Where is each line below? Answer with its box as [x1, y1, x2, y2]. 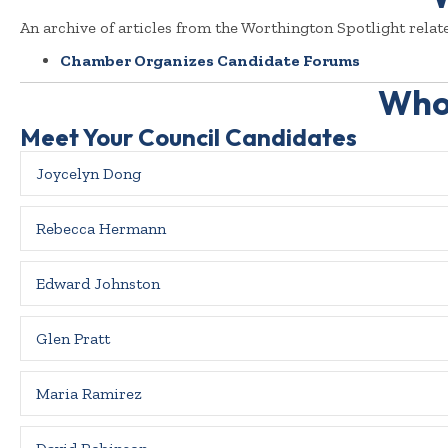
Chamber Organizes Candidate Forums [60, 51, 360, 71]
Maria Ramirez [36, 384, 141, 404]
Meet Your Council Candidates [20, 122, 357, 153]
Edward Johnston [36, 274, 160, 294]
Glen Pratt [36, 329, 110, 349]
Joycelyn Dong [36, 164, 141, 184]
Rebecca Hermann [36, 219, 166, 239]
